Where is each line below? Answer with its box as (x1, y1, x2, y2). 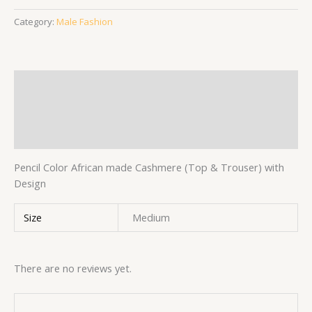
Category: (14, 15, 56, 29)
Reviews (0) (14, 128, 69, 143)
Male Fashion (56, 15, 113, 29)
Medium (132, 210, 170, 225)
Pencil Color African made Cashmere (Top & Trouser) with (14, 159, 284, 174)
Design (14, 175, 46, 190)
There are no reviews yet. (14, 261, 132, 276)
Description (14, 76, 72, 91)
